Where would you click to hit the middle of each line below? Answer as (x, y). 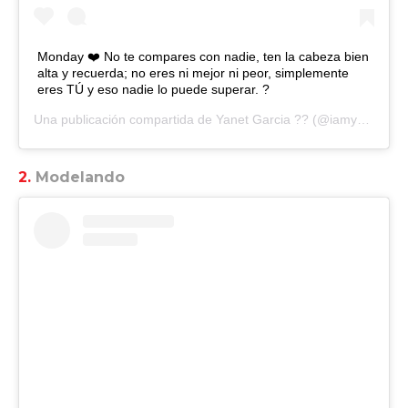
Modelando (80, 177)
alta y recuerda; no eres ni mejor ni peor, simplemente (193, 72)
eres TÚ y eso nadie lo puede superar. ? (153, 89)
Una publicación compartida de (125, 119)
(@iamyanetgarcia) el (333, 119)
